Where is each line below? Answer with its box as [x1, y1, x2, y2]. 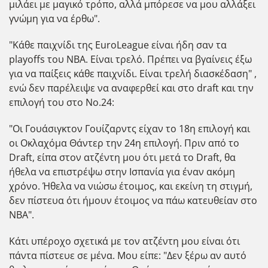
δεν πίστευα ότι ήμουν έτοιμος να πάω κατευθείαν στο [9, 193, 257, 207]
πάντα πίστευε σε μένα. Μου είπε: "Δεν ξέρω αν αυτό [9, 248, 246, 262]
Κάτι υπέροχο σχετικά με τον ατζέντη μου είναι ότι [9, 234, 240, 248]
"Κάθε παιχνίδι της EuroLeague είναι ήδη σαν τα [9, 38, 227, 51]
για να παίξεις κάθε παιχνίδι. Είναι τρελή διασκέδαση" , [9, 66, 257, 80]
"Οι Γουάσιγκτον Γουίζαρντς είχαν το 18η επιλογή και [9, 121, 250, 135]
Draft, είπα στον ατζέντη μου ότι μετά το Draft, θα [9, 150, 236, 164]
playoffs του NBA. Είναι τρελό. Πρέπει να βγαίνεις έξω [9, 52, 252, 66]
